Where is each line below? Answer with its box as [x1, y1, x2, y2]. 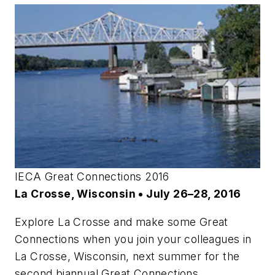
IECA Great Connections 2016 [15, 169, 169, 183]
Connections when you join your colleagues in [15, 232, 252, 246]
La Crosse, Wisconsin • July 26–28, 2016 [15, 187, 241, 200]
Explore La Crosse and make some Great [15, 215, 228, 228]
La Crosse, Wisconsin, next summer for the [15, 249, 240, 263]
